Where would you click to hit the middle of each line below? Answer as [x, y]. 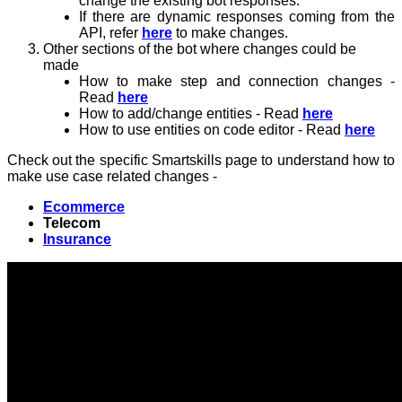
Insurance [77, 240]
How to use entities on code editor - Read [212, 130]
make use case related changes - [112, 177]
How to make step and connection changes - [237, 82]
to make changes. [230, 33]
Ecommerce [84, 207]
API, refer [110, 33]
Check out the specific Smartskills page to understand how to [201, 161]
